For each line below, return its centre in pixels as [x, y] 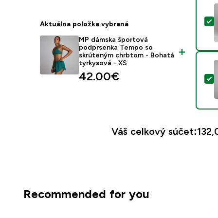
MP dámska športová [114, 39]
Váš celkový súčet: [154, 131]
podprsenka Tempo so [116, 47]
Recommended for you [86, 194]
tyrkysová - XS [103, 63]
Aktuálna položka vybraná [84, 24]
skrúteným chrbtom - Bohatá [127, 55]
